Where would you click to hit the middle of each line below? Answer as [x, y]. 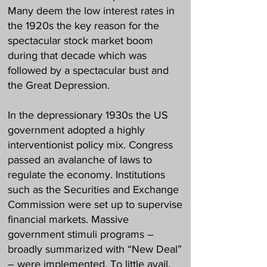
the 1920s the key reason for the [83, 26]
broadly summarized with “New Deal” [95, 249]
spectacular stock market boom [80, 41]
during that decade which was [77, 55]
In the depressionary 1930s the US [88, 115]
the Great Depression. [59, 85]
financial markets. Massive [68, 219]
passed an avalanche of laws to [80, 160]
